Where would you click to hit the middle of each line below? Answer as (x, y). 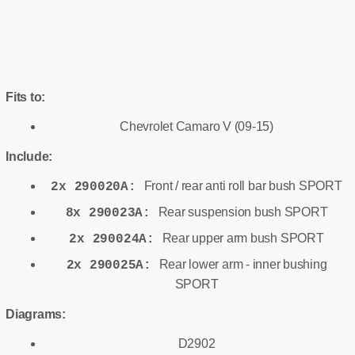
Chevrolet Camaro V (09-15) (197, 127)
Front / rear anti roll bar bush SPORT (243, 186)
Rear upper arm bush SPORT (243, 239)
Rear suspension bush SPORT (243, 212)
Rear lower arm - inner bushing (243, 265)
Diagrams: (36, 315)
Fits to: (26, 97)
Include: (29, 157)
